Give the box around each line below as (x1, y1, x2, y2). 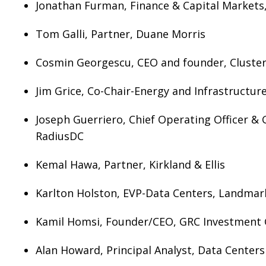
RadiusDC (36, 129, 84, 143)
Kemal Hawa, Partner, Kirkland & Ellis (36, 157, 225, 172)
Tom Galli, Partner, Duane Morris (36, 27, 205, 41)
